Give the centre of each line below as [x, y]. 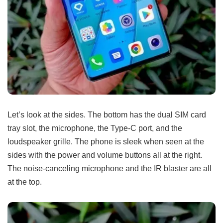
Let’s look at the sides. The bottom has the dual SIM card [107, 115]
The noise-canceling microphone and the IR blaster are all [110, 168]
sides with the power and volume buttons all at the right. [105, 155]
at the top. [25, 182]
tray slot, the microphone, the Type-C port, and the [95, 128]
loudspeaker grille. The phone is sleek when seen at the [106, 142]
